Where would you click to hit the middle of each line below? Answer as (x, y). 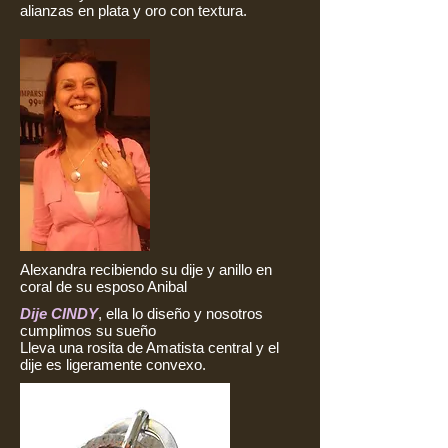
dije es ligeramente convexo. (113, 364)
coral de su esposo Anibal (103, 286)
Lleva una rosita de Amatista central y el (149, 347)
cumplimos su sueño (88, 330)
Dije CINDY (59, 313)
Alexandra (55, 269)
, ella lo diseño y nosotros (180, 313)
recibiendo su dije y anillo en (181, 269)
